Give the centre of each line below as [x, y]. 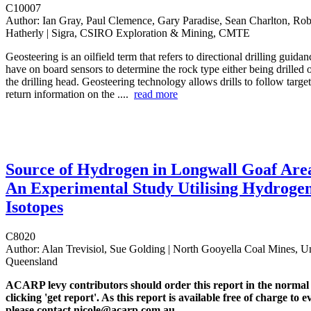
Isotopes [34, 207]
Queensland [32, 262]
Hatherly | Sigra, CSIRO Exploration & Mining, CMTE [128, 33]
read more [156, 94]
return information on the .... [70, 94]
